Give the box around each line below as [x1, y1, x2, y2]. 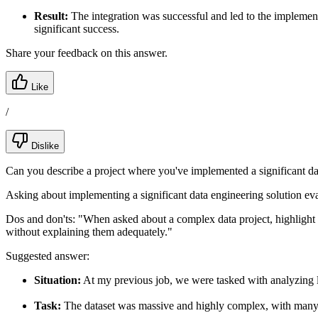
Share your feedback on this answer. [6, 46, 168, 59]
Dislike [28, 140, 59, 151]
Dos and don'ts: [6, 212, 78, 225]
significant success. [34, 22, 119, 35]
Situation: [34, 273, 81, 286]
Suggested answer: [6, 249, 89, 262]
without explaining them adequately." [6, 225, 172, 238]
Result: [34, 9, 68, 22]
